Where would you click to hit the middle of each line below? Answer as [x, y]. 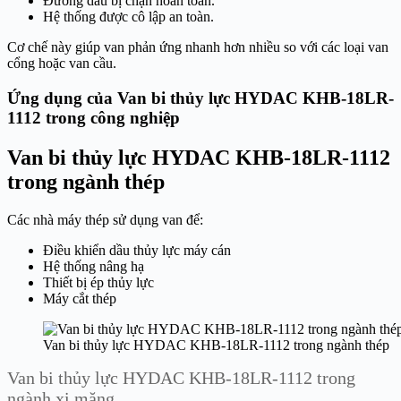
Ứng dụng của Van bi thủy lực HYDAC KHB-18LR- [200, 98]
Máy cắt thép [80, 298]
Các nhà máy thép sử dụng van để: [105, 219]
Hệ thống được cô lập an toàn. [128, 17]
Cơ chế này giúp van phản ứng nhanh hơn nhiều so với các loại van [198, 47]
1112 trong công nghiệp [94, 118]
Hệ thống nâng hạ [94, 266]
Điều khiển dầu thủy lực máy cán [137, 250]
